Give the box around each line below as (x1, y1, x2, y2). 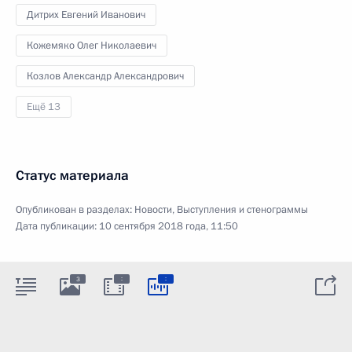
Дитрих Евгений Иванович (27, 8, 145, 22)
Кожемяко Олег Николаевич (27, 38, 156, 53)
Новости (134, 203, 172, 217)
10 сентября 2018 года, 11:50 (99, 219, 238, 233)
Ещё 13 (27, 100, 60, 114)
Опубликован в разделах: (16, 203, 134, 217)
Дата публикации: (16, 219, 99, 233)
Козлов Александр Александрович (27, 69, 184, 83)
